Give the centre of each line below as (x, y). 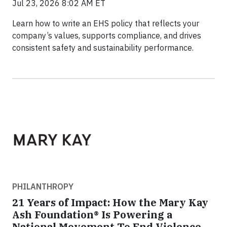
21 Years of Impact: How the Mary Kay (110, 203)
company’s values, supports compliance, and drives (107, 36)
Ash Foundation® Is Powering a (92, 215)
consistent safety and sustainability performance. (103, 48)
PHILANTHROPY (43, 187)
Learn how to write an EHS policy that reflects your (106, 24)
